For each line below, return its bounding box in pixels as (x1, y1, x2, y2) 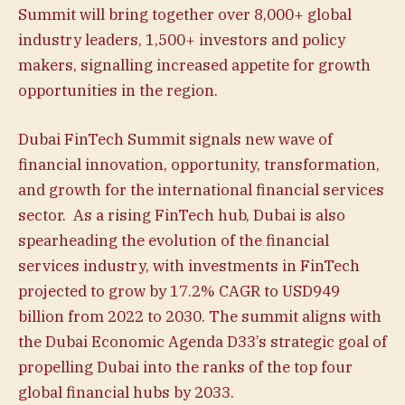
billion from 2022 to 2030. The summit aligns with (18, 306, 381, 326)
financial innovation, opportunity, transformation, (18, 154, 380, 174)
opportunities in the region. (18, 80, 218, 100)
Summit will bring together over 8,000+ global (18, 4, 352, 24)
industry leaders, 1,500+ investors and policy (18, 29, 345, 50)
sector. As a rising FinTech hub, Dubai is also (18, 204, 345, 225)
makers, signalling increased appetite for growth (18, 54, 371, 75)
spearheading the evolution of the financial (18, 230, 329, 250)
